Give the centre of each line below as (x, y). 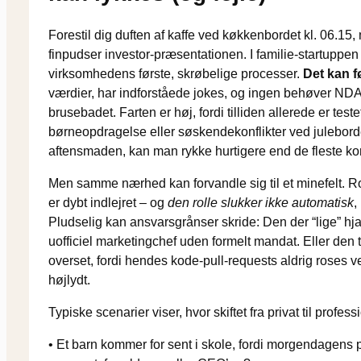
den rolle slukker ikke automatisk (261, 202)
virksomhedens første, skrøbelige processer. (176, 73)
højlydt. (69, 280)
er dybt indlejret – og (108, 202)
